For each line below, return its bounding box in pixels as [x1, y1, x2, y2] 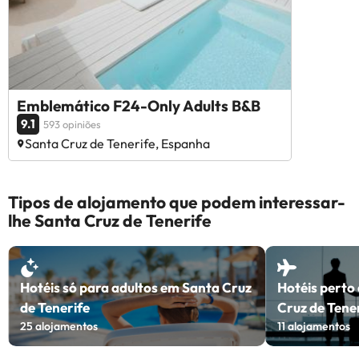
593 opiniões [43, 117, 101, 131]
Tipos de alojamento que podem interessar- [8, 191, 345, 212]
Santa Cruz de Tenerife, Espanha [25, 135, 210, 151]
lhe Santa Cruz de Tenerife [8, 209, 212, 231]
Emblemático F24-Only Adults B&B [17, 95, 260, 115]
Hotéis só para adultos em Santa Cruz [20, 278, 252, 296]
